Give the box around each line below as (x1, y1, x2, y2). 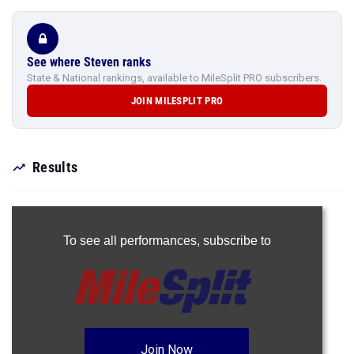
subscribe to (202, 234, 271, 247)
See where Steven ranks (27, 55, 151, 70)
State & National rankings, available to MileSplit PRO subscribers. (27, 72, 322, 84)
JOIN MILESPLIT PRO (130, 95, 224, 107)
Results (32, 159, 78, 175)
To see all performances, (62, 234, 203, 247)
